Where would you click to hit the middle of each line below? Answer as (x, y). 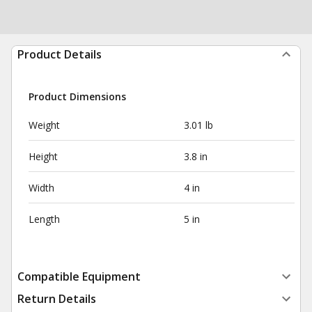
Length (44, 219)
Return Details (57, 299)
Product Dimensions (77, 96)
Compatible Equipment (79, 276)
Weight (44, 125)
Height (43, 156)
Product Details (60, 54)
